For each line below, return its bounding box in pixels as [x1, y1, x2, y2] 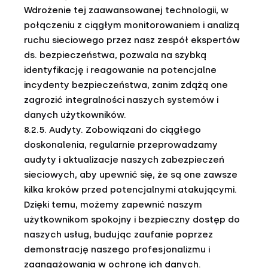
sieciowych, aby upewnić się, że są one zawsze [24, 169, 237, 180]
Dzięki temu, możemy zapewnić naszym [24, 199, 202, 210]
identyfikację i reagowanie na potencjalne [24, 65, 217, 75]
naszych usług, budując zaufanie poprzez [24, 229, 213, 240]
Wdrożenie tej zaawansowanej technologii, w [24, 5, 229, 16]
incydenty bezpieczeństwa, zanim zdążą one [24, 80, 228, 90]
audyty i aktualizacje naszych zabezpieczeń [24, 154, 224, 165]
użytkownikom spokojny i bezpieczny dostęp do [24, 214, 240, 225]
